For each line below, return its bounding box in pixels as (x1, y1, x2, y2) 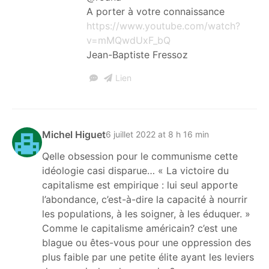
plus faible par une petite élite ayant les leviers (42, 250, 254, 263)
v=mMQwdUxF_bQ (86, 34, 171, 46)
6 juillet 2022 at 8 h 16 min (106, 129, 209, 140)
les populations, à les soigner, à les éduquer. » (42, 207, 250, 220)
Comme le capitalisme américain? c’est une (42, 222, 237, 234)
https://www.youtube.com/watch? (86, 19, 240, 32)
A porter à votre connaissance (86, 5, 225, 17)
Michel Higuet (42, 128, 106, 141)
